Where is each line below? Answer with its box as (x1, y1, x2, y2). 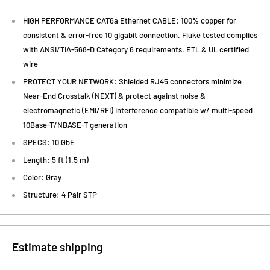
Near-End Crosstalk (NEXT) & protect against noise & (23, 91, 206, 101)
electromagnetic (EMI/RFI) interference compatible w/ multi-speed (23, 105, 253, 116)
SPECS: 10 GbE (23, 137, 75, 148)
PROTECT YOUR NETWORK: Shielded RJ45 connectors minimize (23, 77, 242, 87)
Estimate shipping (12, 240, 102, 254)
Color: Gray (23, 172, 61, 183)
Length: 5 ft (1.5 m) (23, 155, 89, 165)
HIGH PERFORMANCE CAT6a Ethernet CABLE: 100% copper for (23, 16, 236, 26)
